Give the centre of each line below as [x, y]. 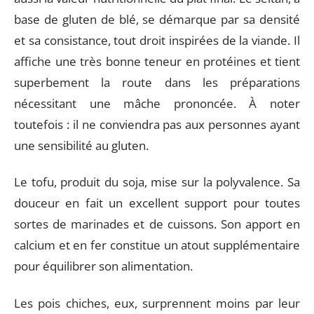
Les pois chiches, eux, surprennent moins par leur [157, 303]
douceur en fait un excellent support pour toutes [157, 203]
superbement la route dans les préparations [157, 82]
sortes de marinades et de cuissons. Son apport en [157, 224]
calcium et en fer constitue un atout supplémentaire [157, 245]
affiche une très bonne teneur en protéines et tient [157, 61]
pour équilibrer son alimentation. [103, 266]
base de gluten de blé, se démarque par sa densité [157, 19]
